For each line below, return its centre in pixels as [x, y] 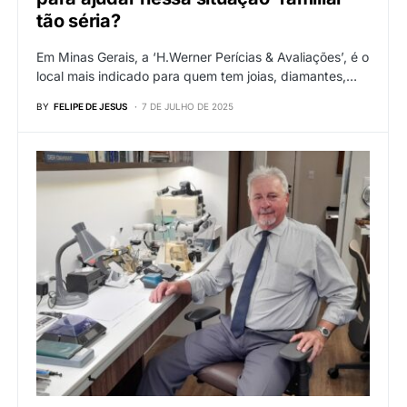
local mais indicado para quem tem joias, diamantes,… [197, 75]
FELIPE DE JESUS [90, 106]
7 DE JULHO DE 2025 [188, 106]
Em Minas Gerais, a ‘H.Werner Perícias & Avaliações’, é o [203, 56]
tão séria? [79, 20]
